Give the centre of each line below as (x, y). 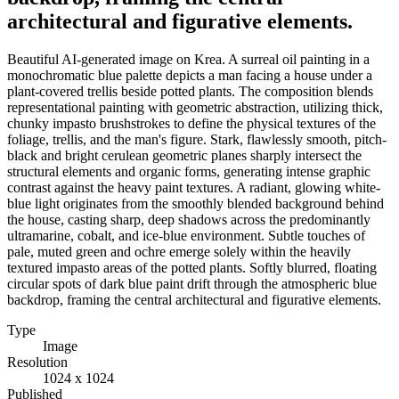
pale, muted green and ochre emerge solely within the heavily (179, 251)
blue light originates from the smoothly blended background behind (195, 203)
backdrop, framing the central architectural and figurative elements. (194, 299)
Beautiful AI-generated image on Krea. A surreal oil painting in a (188, 59)
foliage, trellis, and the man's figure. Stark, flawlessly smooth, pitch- (197, 139)
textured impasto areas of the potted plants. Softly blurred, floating (192, 267)
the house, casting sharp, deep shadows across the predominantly (189, 219)
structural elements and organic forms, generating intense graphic (189, 171)
